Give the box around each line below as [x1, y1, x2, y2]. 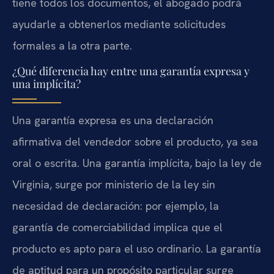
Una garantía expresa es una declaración [12, 113, 213, 127]
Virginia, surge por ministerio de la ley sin [12, 177, 215, 191]
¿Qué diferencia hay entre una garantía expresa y [12, 64, 250, 78]
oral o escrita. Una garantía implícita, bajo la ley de [12, 156, 262, 170]
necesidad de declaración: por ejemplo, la [12, 199, 219, 213]
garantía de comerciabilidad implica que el [12, 220, 223, 234]
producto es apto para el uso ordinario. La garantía [12, 242, 261, 256]
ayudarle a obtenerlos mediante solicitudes [12, 17, 226, 31]
